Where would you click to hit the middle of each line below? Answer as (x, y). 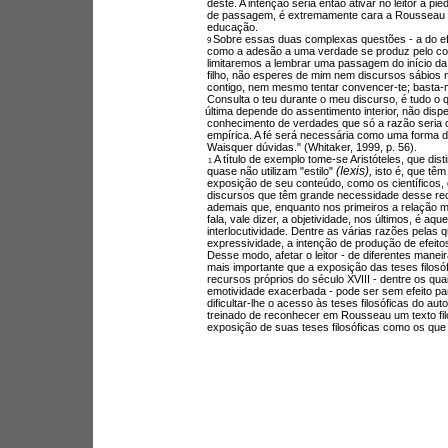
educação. (232, 27)
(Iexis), (355, 170)
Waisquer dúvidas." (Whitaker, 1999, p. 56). (311, 147)
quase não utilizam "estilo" (271, 171)
